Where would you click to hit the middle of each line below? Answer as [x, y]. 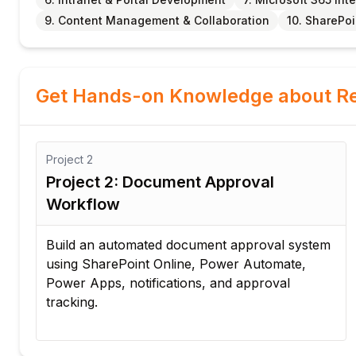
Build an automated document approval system [188, 245]
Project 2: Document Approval [160, 182]
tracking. [72, 302]
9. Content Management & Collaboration [157, 20]
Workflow [83, 204]
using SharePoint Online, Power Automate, [176, 264]
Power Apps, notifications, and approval [168, 283]
